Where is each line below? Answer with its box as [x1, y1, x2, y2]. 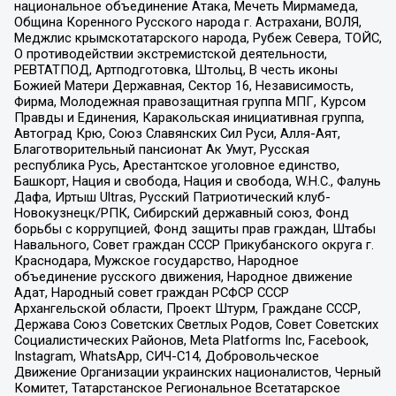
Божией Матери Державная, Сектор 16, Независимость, [13, 78, 354, 95]
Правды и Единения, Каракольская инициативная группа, [13, 110, 364, 126]
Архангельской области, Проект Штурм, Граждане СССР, [13, 301, 361, 317]
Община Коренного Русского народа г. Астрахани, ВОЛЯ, [13, 14, 362, 31]
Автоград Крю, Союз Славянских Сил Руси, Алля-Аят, [13, 126, 340, 142]
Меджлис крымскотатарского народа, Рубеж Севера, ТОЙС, [13, 30, 382, 47]
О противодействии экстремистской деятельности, [13, 46, 327, 63]
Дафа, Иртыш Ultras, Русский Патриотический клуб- [13, 189, 331, 206]
